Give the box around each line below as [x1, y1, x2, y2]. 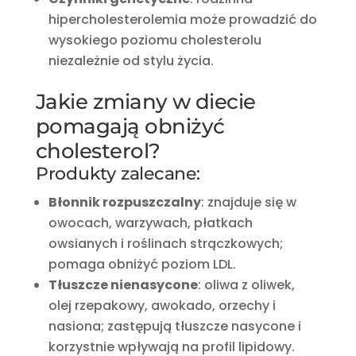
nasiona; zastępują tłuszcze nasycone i [48, 316, 301, 335]
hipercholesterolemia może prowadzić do [48, 10, 317, 29]
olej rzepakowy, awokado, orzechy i [48, 296, 276, 315]
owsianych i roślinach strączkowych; [48, 234, 283, 253]
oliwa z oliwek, [203, 275, 295, 294]
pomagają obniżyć [35, 113, 225, 139]
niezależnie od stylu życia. [48, 51, 214, 70]
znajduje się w [207, 192, 296, 211]
